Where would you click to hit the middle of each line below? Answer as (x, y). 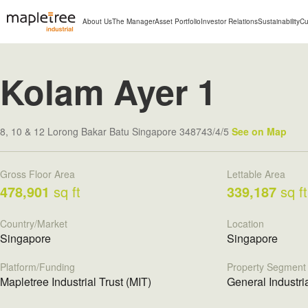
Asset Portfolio (178, 21)
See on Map (259, 131)
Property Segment (266, 267)
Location (245, 223)
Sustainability (279, 21)
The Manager (133, 21)
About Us (97, 21)
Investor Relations (229, 21)
